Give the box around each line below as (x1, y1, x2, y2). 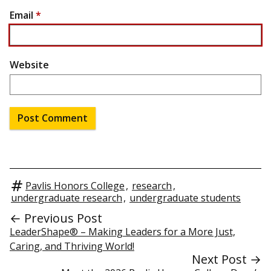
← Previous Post (10, 209, 102, 226)
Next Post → (192, 250, 261, 267)
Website (10, 57, 49, 71)
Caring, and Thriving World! (10, 239, 134, 253)
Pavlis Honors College (25, 178, 125, 192)
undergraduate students (129, 191, 241, 204)
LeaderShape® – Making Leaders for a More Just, (10, 224, 235, 238)
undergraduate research (11, 191, 122, 204)
